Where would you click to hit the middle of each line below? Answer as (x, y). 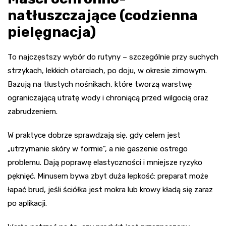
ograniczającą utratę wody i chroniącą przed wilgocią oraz (108, 98)
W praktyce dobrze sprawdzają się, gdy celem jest (94, 135)
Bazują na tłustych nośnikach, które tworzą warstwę (100, 84)
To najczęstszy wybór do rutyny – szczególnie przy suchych (113, 57)
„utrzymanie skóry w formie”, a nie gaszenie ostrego (98, 149)
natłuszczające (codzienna (103, 15)
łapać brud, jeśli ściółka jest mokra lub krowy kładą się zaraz (110, 189)
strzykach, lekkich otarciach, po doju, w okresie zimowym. (107, 70)
